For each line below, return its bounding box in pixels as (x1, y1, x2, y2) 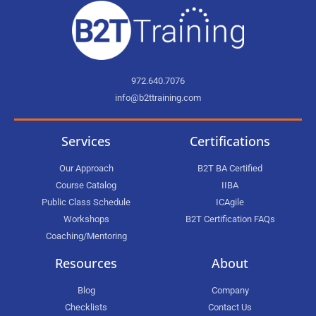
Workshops (63, 213, 109, 224)
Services (61, 132, 111, 150)
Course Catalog (56, 179, 116, 190)
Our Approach (59, 162, 114, 174)
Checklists (65, 301, 107, 312)
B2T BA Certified (197, 162, 262, 174)
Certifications (190, 132, 270, 150)
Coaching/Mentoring (45, 230, 127, 241)
